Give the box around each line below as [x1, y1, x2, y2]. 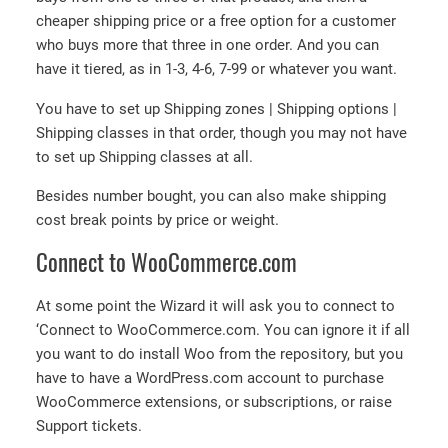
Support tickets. [36, 417, 142, 436]
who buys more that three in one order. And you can [36, 36, 379, 55]
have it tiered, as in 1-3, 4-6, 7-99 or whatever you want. [36, 60, 397, 79]
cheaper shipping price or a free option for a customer [36, 12, 396, 31]
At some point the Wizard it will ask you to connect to [36, 297, 395, 316]
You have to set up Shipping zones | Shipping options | [36, 99, 397, 118]
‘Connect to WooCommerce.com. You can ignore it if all [36, 321, 410, 340]
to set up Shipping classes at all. [36, 147, 257, 166]
